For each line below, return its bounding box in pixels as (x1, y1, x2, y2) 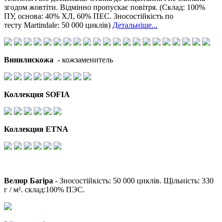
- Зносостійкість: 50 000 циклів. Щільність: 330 (55, 176, 214, 185)
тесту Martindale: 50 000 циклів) (4, 20, 112, 29)
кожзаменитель (62, 55, 113, 64)
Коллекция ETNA (4, 124, 68, 133)
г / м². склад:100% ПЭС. (4, 185, 85, 194)
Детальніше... (112, 20, 158, 29)
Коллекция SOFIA (4, 90, 70, 99)
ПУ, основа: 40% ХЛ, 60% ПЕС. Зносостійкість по (4, 11, 173, 20)
